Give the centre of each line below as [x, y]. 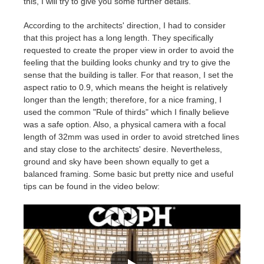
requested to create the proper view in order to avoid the [129, 50]
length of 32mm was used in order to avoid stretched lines [131, 136]
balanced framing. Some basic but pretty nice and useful [128, 174]
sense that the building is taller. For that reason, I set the [128, 75]
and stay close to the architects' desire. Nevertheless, [123, 149]
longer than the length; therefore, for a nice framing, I [123, 99]
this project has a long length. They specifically [127, 37]
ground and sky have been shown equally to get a [116, 161]
